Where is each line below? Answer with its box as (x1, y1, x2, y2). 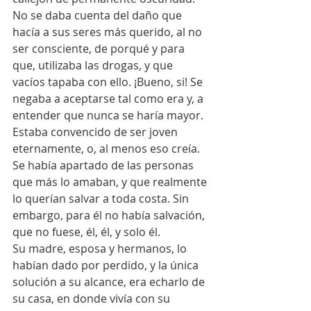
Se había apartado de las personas (12, 157, 196, 173)
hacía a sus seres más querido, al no (12, 24, 205, 40)
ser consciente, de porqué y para (12, 40, 187, 56)
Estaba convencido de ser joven (12, 124, 180, 140)
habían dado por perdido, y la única (12, 257, 201, 273)
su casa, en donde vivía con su (12, 290, 173, 306)
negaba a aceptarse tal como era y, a (12, 90, 206, 106)
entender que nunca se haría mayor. (12, 107, 206, 123)
